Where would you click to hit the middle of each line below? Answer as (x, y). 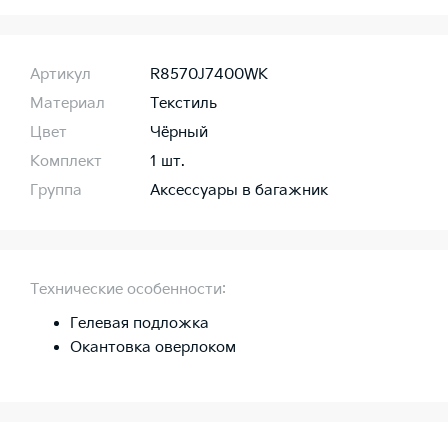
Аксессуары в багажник (239, 191)
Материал (67, 104)
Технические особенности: (128, 290)
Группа (56, 191)
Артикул (60, 75)
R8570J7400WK (209, 75)
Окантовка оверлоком (153, 348)
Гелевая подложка (139, 324)
